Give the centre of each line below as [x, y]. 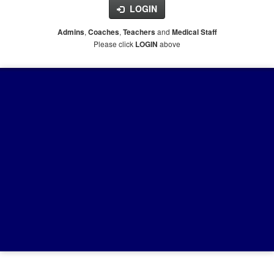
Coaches [103, 32]
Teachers [139, 32]
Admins [71, 32]
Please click [114, 43]
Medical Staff [194, 32]
